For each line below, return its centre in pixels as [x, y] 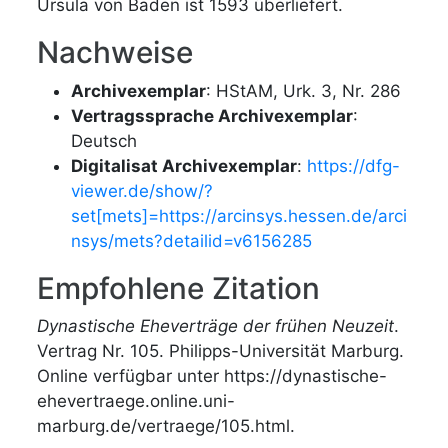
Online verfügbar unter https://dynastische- [212, 376]
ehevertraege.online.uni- [136, 401]
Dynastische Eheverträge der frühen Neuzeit [216, 326]
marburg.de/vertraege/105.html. [166, 426]
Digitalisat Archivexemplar [184, 165]
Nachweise [115, 52]
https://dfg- [354, 165]
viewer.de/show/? [142, 190]
